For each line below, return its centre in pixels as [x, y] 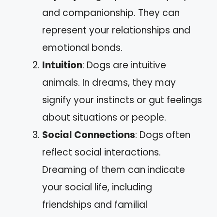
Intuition [62, 65]
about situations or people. [104, 117]
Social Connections [89, 135]
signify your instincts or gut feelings [122, 100]
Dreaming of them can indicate [114, 170]
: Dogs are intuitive [124, 65]
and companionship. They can [111, 13]
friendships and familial [95, 205]
